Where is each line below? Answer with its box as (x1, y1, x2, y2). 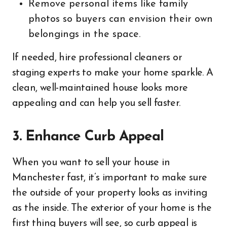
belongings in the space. (28, 29, 140, 40)
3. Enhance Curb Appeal (12, 130, 164, 144)
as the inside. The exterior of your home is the (12, 203, 212, 213)
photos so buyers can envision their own (28, 14, 213, 24)
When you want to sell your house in (12, 158, 170, 168)
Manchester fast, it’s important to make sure (12, 173, 207, 183)
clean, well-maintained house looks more (12, 83, 188, 93)
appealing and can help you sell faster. (12, 98, 180, 108)
